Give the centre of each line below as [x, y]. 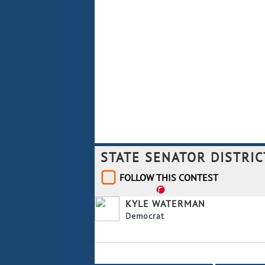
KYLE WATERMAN [165, 203]
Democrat [145, 216]
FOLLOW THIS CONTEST [169, 177]
